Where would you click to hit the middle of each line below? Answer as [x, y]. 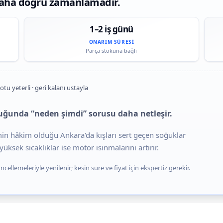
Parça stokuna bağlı [111, 50]
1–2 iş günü [111, 29]
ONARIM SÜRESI [111, 42]
